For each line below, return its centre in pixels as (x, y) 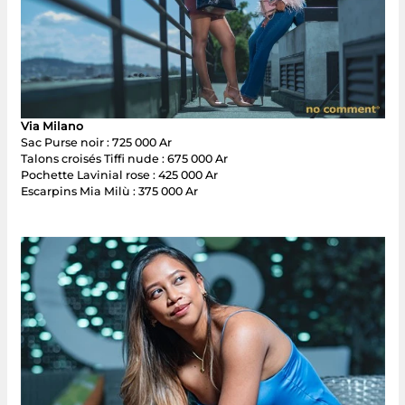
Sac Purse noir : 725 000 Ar (96, 143)
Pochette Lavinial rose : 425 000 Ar (119, 175)
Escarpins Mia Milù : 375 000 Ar (109, 192)
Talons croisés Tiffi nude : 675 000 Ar (124, 159)
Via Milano (52, 127)
